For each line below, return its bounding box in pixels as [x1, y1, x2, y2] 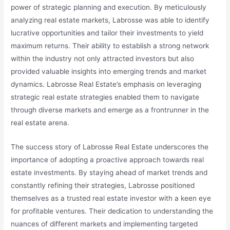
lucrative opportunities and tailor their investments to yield [11, 29, 204, 37]
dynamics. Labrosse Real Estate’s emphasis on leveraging [11, 80, 202, 89]
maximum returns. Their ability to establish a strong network [11, 42, 209, 50]
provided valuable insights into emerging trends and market [11, 67, 207, 76]
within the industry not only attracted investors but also [11, 54, 195, 63]
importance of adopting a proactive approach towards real [11, 156, 204, 164]
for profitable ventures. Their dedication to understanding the [11, 207, 214, 216]
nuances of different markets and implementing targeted [11, 220, 198, 228]
